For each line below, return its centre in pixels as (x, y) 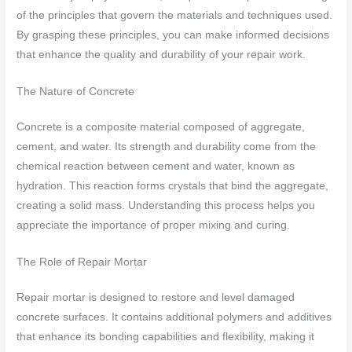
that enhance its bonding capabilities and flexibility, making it (166, 337)
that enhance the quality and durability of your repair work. (161, 55)
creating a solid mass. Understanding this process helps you (166, 206)
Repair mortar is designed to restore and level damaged (156, 298)
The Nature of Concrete (76, 92)
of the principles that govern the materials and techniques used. (175, 16)
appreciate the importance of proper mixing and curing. (154, 225)
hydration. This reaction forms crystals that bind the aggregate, (173, 186)
